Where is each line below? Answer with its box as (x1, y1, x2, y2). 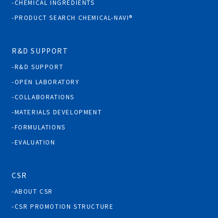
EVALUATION (14, 138, 55, 146)
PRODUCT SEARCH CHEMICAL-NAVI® (14, 13, 133, 22)
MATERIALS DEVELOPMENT (14, 108, 102, 116)
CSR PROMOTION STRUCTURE (14, 202, 114, 211)
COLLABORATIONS (14, 92, 75, 101)
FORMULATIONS (14, 123, 66, 131)
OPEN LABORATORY (14, 77, 80, 86)
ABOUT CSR (14, 187, 54, 196)
